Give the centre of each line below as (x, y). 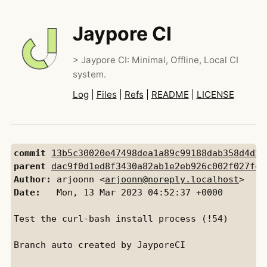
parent (30, 166)
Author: (32, 179)
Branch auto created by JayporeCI (99, 245)
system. (89, 74)
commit (30, 153)
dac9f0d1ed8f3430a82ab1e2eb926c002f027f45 (158, 166)
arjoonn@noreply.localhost (172, 179)
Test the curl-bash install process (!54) (121, 218)
